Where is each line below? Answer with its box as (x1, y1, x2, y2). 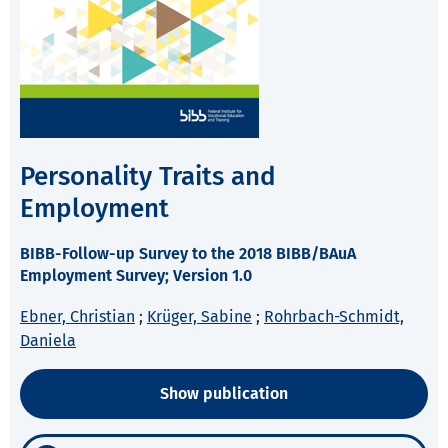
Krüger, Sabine (147, 307, 252, 327)
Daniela (20, 331, 76, 351)
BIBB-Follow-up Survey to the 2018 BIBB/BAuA (20, 244, 356, 264)
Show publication (160, 384, 288, 404)
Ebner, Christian (20, 307, 135, 327)
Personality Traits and (20, 161, 276, 193)
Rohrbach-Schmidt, (264, 307, 404, 327)
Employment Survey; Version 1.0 (20, 266, 252, 286)
